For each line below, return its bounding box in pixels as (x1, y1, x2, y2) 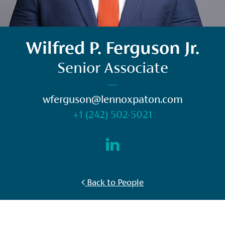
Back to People (85, 177, 144, 187)
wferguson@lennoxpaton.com (42, 93, 183, 105)
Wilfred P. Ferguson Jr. (26, 37, 199, 58)
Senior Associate (57, 58, 168, 76)
